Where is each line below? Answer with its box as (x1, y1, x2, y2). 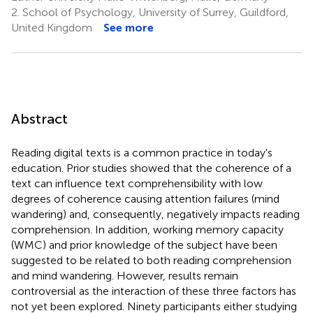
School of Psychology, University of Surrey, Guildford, (20, 5, 289, 19)
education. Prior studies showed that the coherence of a (11, 161, 291, 175)
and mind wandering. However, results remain (11, 268, 238, 282)
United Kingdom (11, 20, 92, 34)
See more (103, 20, 154, 34)
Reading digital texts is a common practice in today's (11, 145, 272, 159)
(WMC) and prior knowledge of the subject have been (11, 238, 277, 252)
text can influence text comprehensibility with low (11, 176, 263, 190)
